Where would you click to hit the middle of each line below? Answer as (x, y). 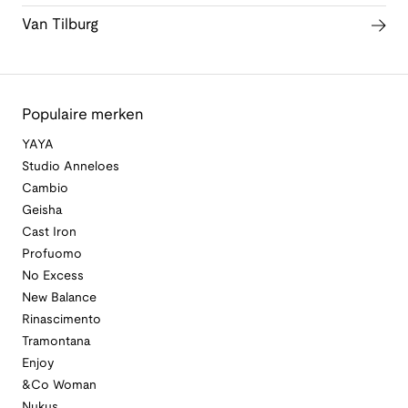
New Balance (59, 298)
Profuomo (52, 254)
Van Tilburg (60, 25)
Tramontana (56, 342)
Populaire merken (83, 115)
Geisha (42, 210)
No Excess (53, 276)
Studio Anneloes (71, 167)
